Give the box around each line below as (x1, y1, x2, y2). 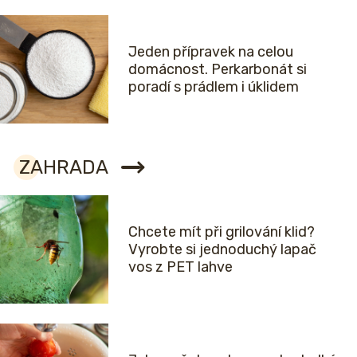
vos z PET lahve (128, 257, 233, 276)
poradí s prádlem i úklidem (128, 77, 299, 96)
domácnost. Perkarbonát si (128, 60, 307, 78)
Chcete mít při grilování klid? (128, 222, 315, 241)
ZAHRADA (19, 155, 108, 178)
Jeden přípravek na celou (128, 42, 293, 61)
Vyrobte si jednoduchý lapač (128, 240, 316, 258)
